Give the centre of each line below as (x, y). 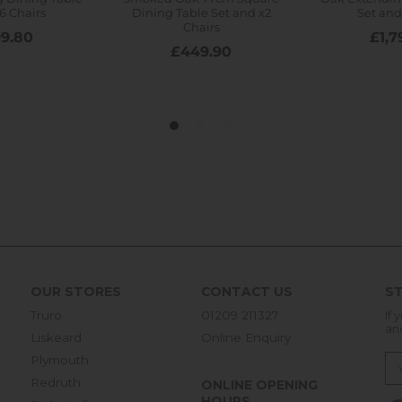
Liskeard (56, 337)
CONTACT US (247, 291)
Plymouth (60, 359)
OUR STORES (76, 291)
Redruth (56, 382)
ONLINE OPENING (259, 385)
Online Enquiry (246, 337)
